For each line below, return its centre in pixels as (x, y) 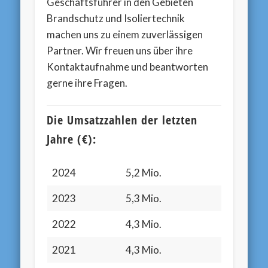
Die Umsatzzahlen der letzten (122, 120)
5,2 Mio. (143, 173)
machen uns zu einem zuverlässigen (125, 34)
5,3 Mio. (143, 199)
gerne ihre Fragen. (87, 83)
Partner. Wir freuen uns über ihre (120, 50)
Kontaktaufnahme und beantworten (128, 66)
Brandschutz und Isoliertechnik (116, 18)
